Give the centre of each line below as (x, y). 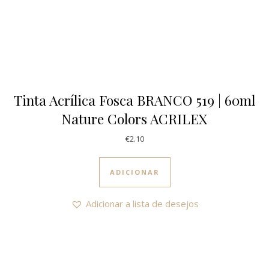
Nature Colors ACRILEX (134, 119)
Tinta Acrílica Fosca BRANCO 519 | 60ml (134, 100)
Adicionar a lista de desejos (142, 203)
